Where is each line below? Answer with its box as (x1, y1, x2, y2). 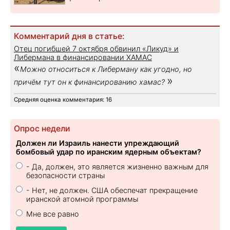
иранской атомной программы (26, 194, 138, 203)
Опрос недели (14, 123, 70, 133)
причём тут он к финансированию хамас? (14, 77, 167, 86)
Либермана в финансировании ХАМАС (14, 52, 152, 62)
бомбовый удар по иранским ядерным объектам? (16, 147, 201, 156)
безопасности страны (26, 170, 105, 180)
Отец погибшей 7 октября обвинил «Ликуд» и (14, 44, 179, 53)
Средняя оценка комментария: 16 (14, 95, 112, 103)
